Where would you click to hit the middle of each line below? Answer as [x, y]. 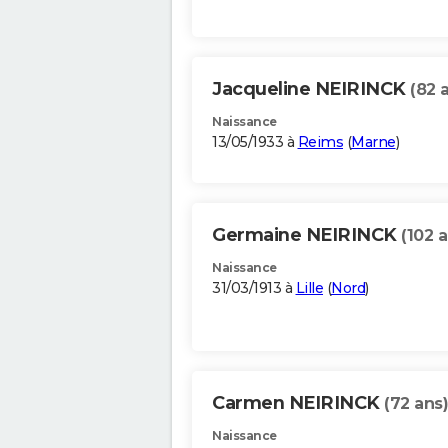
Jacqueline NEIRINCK [311, 89]
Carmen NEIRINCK [298, 403]
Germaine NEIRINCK [306, 235]
